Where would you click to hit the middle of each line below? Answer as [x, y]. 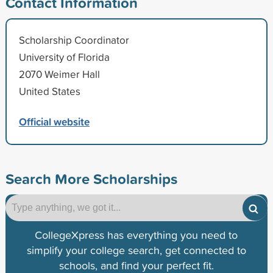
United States [49, 91]
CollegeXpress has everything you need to [136, 235]
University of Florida [64, 57]
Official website [54, 121]
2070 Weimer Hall [59, 74]
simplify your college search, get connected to [136, 250]
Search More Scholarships [91, 178]
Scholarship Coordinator [74, 40]
